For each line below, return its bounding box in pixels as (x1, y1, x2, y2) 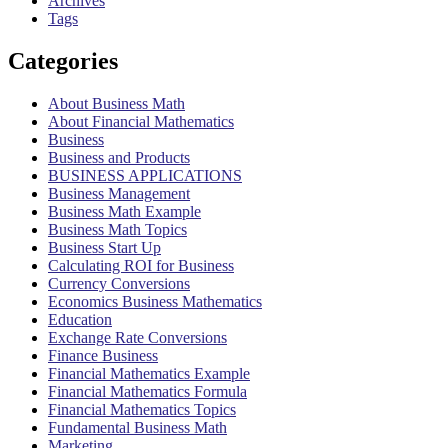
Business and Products (48, 148, 190, 166)
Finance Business (48, 346, 158, 364)
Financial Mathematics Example (48, 364, 250, 382)
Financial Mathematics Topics (48, 400, 236, 418)
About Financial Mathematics (48, 112, 234, 130)
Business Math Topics (48, 220, 187, 238)
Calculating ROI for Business (48, 256, 234, 274)
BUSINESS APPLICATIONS (48, 166, 242, 184)
